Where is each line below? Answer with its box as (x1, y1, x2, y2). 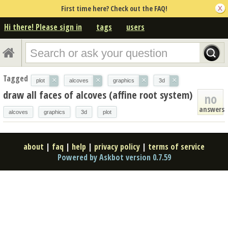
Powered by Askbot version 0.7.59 (57, 151, 171, 163)
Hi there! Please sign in (4, 21, 82, 33)
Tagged (3, 72, 28, 84)
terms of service (148, 140, 205, 152)
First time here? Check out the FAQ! (61, 4, 167, 13)
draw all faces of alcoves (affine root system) (3, 88, 192, 102)
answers (199, 104, 224, 114)
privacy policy (94, 140, 140, 152)
